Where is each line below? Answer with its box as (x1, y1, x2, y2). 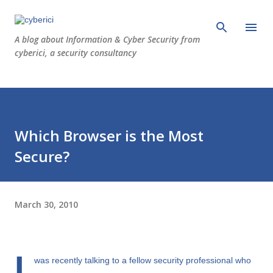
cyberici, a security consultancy (15, 47, 136, 58)
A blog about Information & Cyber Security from (15, 34, 200, 45)
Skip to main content (97, 10, 176, 20)
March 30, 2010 (15, 198, 78, 210)
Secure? (15, 146, 69, 166)
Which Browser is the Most (15, 126, 204, 146)
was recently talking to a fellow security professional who (34, 255, 251, 265)
